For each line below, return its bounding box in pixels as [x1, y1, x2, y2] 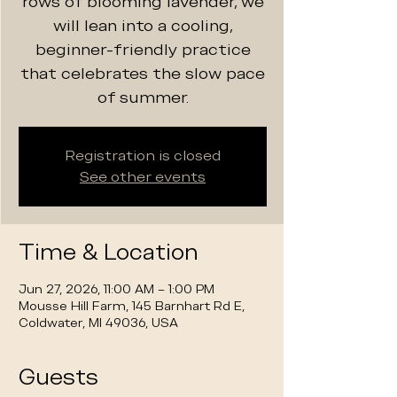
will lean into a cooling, [52, 15, 233, 35]
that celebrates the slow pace [20, 63, 265, 83]
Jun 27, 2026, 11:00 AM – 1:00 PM [19, 281, 214, 297]
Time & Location [19, 237, 198, 267]
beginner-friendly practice [35, 39, 251, 59]
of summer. [97, 87, 189, 107]
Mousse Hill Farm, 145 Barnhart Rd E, [19, 298, 245, 314]
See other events [80, 167, 206, 186]
